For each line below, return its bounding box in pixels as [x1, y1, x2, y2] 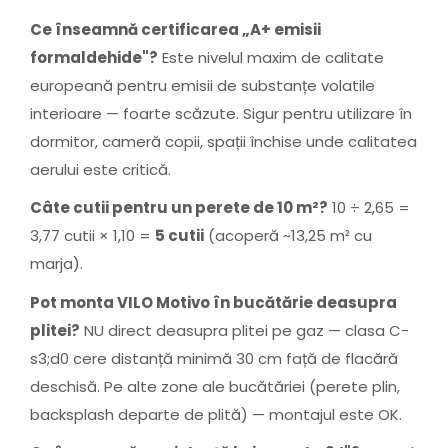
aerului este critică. [30, 158, 171, 180]
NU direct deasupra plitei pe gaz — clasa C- [80, 319, 409, 341]
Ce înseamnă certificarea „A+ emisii [30, 18, 321, 40]
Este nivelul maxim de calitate [158, 46, 384, 68]
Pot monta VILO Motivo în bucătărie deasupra [30, 291, 397, 313]
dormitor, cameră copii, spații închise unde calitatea [30, 130, 417, 152]
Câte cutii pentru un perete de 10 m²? [30, 197, 328, 218]
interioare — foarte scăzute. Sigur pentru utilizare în [30, 102, 412, 124]
